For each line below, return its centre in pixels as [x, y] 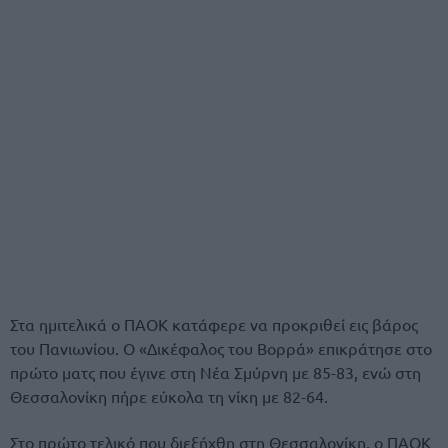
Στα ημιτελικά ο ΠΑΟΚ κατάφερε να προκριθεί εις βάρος [214, 324]
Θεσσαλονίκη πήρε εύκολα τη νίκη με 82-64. [169, 396]
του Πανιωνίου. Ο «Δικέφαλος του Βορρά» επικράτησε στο [221, 348]
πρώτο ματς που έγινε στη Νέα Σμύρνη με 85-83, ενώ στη [215, 372]
